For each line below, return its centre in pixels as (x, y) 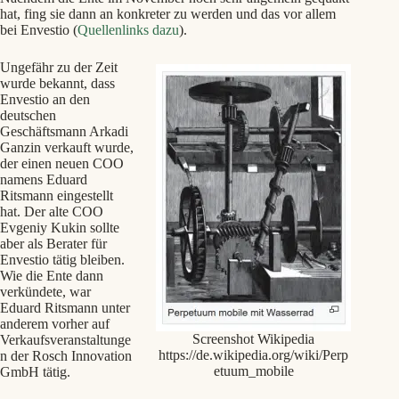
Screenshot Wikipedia (254, 338)
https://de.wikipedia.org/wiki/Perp (254, 354)
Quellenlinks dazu (128, 30)
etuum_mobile (253, 370)
